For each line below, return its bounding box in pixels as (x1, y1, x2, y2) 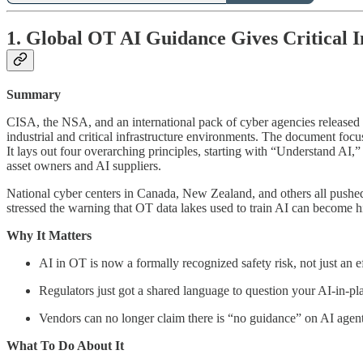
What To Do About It (6, 339, 124, 353)
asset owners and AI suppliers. (6, 159, 161, 173)
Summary (6, 88, 61, 102)
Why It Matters (6, 228, 92, 243)
